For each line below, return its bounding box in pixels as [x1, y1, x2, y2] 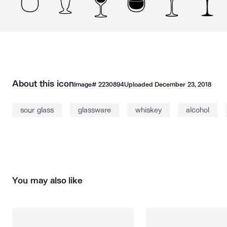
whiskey [135, 105, 162, 115]
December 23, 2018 [155, 81, 211, 88]
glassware [78, 105, 111, 115]
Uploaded [124, 81, 155, 88]
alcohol [185, 105, 209, 115]
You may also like [12, 175, 83, 186]
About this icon [12, 78, 74, 89]
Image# [73, 81, 98, 88]
